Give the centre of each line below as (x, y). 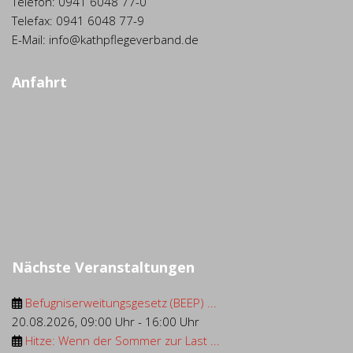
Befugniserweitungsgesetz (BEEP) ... (121, 303)
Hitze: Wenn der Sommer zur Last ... (123, 341)
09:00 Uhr (108, 322)
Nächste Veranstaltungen (103, 268)
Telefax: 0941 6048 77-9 (78, 21)
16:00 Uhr (172, 322)
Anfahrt (39, 82)
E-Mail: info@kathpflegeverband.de (105, 40)
